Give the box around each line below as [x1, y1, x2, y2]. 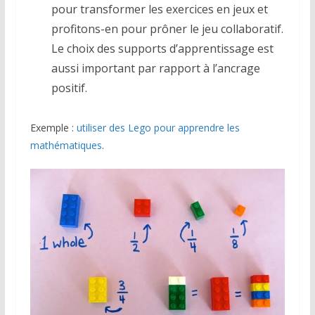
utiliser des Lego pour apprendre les [76, 121, 240, 135]
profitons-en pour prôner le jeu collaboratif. [51, 21, 283, 37]
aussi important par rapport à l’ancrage [51, 60, 260, 77]
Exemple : [30, 121, 77, 135]
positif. [51, 80, 87, 96]
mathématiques [30, 139, 102, 153]
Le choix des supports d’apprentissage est [51, 41, 274, 57]
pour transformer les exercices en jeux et [51, 1, 268, 18]
